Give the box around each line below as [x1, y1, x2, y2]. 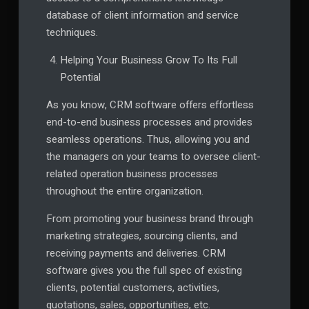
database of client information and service [46, 8, 239, 23]
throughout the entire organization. [46, 183, 203, 199]
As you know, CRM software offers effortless [46, 97, 254, 113]
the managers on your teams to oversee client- [46, 149, 261, 165]
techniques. [46, 25, 101, 41]
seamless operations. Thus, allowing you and [46, 132, 250, 148]
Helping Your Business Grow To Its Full [59, 52, 237, 68]
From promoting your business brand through [46, 211, 253, 227]
